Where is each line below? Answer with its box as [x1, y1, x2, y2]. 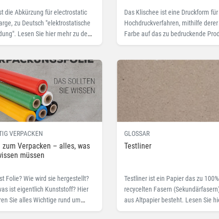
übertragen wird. [124, 41, 169, 49]
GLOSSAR [124, 129, 150, 137]
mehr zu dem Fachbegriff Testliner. [124, 206, 218, 215]
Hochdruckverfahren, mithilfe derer [124, 19, 218, 27]
